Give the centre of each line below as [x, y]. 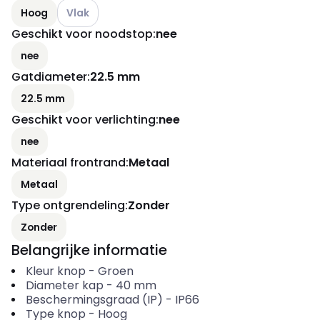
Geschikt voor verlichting [84, 120]
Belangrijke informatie [89, 250]
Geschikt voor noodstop [82, 34]
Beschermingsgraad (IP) [94, 300]
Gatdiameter [49, 77]
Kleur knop [55, 271]
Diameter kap [64, 285]
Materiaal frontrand [69, 162]
